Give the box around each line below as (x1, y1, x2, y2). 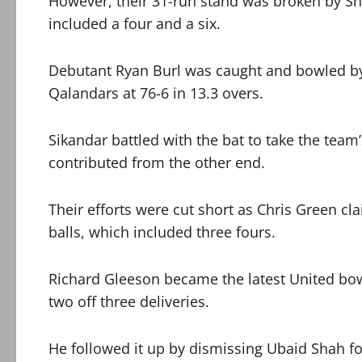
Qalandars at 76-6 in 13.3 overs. (48, 82, 263, 103)
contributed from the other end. (48, 152, 265, 172)
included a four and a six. (48, 13, 221, 33)
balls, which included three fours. (48, 221, 276, 242)
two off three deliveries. (48, 291, 209, 311)
